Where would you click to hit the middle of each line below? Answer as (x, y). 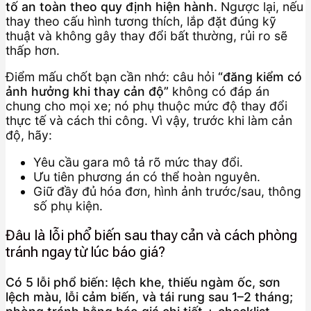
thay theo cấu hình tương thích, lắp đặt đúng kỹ (141, 21)
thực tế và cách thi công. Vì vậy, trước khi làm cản (149, 121)
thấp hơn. (33, 50)
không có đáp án (219, 92)
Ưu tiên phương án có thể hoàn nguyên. (147, 176)
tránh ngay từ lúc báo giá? (85, 252)
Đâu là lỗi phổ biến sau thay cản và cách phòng (151, 236)
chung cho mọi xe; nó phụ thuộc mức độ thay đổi (146, 106)
